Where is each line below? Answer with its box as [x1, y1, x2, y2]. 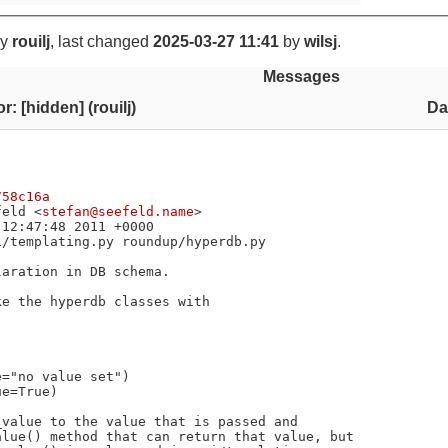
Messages [262, 67, 340, 85]
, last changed [50, 32, 153, 50]
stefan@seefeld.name [42, 203, 194, 219]
